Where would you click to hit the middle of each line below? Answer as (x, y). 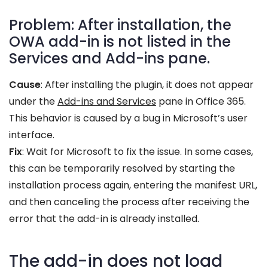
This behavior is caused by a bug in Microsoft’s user (128, 118)
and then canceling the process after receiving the (129, 202)
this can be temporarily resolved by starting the (122, 168)
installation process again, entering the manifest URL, (133, 185)
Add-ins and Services (107, 101)
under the (33, 101)
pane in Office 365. (201, 101)
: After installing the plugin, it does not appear (147, 85)
